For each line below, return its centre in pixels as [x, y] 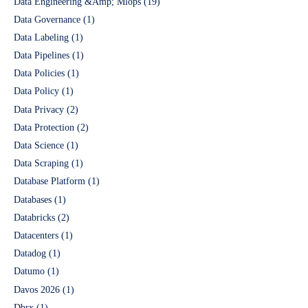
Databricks [34, 217]
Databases [33, 199]
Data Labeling [41, 37]
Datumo [29, 272]
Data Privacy [39, 109]
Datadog [30, 254]
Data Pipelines [42, 56]
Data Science [39, 146]
